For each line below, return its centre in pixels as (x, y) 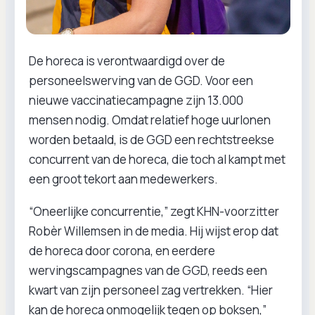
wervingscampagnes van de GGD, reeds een (148, 270)
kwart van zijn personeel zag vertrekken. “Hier (151, 290)
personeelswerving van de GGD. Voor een (141, 81)
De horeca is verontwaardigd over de (127, 61)
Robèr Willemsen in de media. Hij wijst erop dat (154, 231)
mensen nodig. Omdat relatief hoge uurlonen (150, 120)
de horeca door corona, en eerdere (122, 251)
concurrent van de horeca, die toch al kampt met (157, 159)
